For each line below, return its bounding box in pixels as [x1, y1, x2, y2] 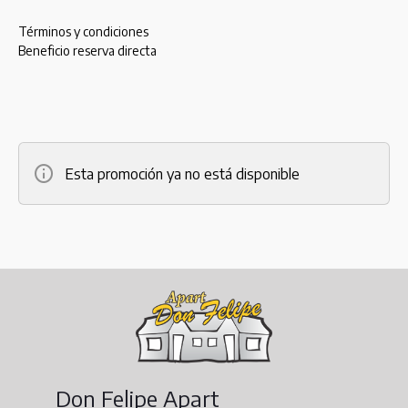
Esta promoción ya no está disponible [65, 164, 300, 183]
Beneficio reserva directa [18, 43, 157, 58]
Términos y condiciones [18, 24, 148, 39]
